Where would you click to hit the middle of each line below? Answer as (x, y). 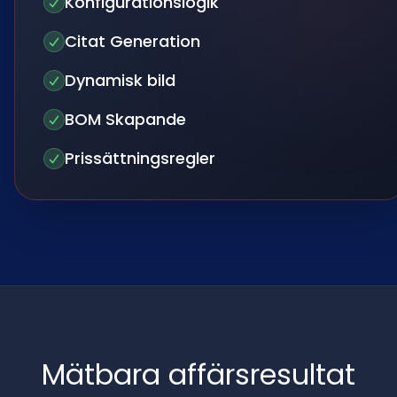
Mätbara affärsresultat (198, 374)
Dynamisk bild (120, 80)
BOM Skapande (125, 119)
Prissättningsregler (140, 158)
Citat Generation (132, 41)
